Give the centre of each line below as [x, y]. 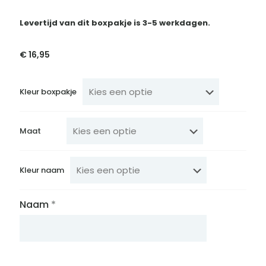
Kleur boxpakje [48, 92]
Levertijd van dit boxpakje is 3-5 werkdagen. [115, 23]
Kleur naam [42, 170]
